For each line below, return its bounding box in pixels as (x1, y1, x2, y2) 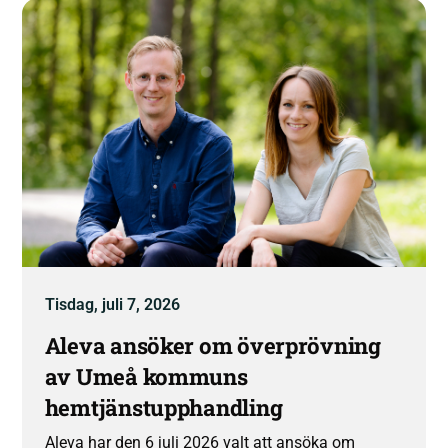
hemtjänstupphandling (44, 393, 283, 423)
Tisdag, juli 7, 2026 (44, 295, 180, 314)
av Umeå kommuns (44, 362, 248, 392)
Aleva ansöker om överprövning (44, 331, 381, 361)
